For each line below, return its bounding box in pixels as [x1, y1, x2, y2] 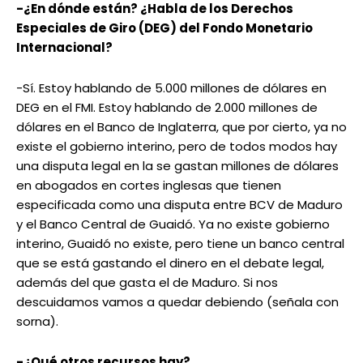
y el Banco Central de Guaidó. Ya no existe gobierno [16, 216, 330, 233]
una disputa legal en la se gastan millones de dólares [16, 157, 339, 175]
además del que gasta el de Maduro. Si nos [16, 274, 278, 292]
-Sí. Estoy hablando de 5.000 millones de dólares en [16, 79, 327, 97]
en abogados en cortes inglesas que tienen [16, 177, 281, 194]
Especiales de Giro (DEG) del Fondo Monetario [16, 19, 313, 37]
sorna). [16, 313, 58, 331]
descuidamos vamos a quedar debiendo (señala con [16, 293, 339, 311]
